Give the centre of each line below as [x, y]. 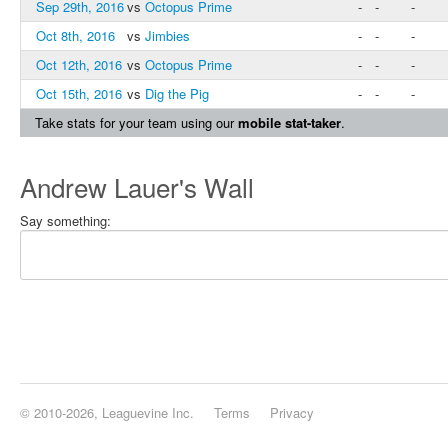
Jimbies [167, 35]
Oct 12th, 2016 [79, 64]
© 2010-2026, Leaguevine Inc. [107, 412]
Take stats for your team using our [136, 122]
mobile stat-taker [289, 122]
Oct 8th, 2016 [75, 35]
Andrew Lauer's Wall [137, 186]
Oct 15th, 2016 [79, 93]
